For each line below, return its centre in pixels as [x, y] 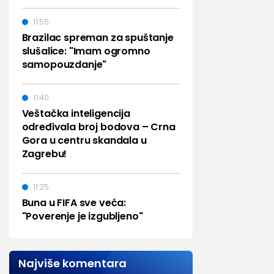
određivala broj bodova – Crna [98, 127]
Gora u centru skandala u [84, 140]
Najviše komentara [72, 263]
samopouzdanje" [64, 65]
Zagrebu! [44, 154]
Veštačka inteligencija [76, 113]
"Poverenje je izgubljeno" [82, 216]
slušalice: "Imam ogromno [86, 51]
